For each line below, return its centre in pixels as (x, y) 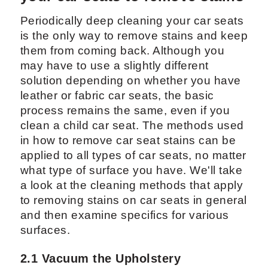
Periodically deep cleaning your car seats (132, 21)
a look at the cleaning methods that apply (132, 185)
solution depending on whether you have (130, 81)
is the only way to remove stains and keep (134, 36)
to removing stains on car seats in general (133, 200)
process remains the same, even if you (125, 111)
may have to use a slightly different (114, 66)
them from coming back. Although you (122, 51)
